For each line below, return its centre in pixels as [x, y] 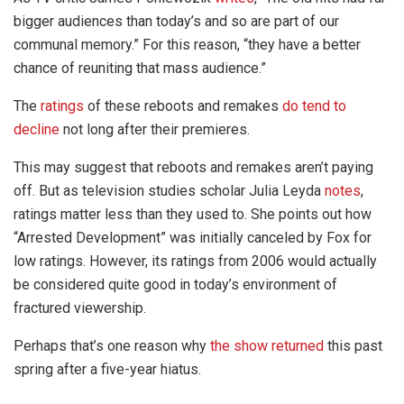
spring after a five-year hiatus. [107, 369]
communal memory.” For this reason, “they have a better [187, 44]
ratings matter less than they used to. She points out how [193, 214]
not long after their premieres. [155, 129]
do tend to [314, 106]
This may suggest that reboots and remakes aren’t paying [193, 167]
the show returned [267, 345]
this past [353, 345]
